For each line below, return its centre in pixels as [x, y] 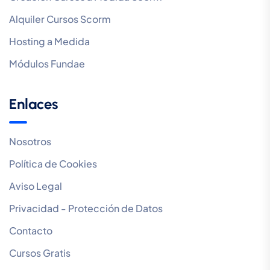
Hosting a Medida [49, 41]
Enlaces [33, 104]
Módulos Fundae [47, 64]
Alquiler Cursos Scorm [60, 19]
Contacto [31, 231]
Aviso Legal [36, 186]
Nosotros [30, 141]
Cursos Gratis [40, 253]
